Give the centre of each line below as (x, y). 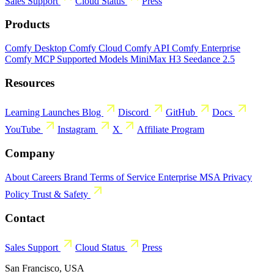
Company (30, 154)
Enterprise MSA (190, 177)
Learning (24, 113)
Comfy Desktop (37, 48)
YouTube (24, 130)
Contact (25, 218)
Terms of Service (124, 177)
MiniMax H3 (157, 59)
